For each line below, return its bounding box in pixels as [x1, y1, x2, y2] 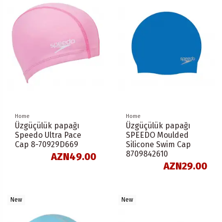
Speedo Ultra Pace [15, 130, 81, 140]
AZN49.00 [51, 151, 96, 163]
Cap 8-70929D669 [15, 139, 78, 149]
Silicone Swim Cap [126, 139, 191, 149]
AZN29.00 [164, 160, 207, 172]
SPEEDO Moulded [126, 130, 189, 140]
